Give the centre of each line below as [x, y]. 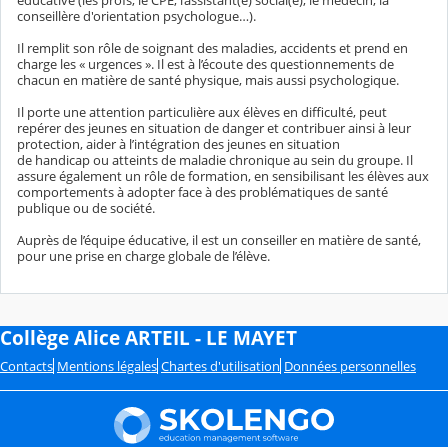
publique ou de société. [86, 208]
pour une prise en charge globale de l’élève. [143, 256]
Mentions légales [107, 365]
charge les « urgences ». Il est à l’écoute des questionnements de [205, 64]
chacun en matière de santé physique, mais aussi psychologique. [208, 80]
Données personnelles [350, 365]
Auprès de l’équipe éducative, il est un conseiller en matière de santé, [219, 240]
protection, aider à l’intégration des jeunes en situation [178, 144]
